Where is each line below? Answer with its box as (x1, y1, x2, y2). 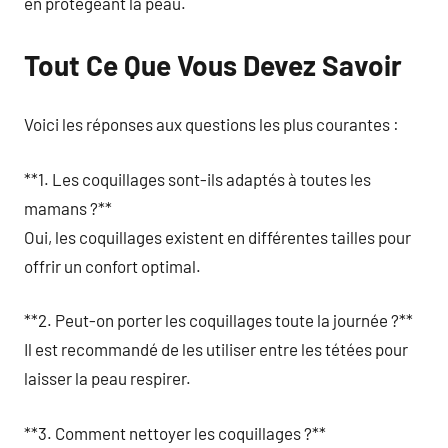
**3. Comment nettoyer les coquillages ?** (24, 422, 326, 443)
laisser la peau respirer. (24, 368, 191, 388)
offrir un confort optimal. (24, 255, 201, 276)
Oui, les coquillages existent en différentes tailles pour (24, 226, 411, 247)
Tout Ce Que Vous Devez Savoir (24, 47, 402, 82)
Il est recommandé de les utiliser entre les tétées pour (24, 339, 408, 359)
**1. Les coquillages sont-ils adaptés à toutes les (24, 168, 371, 189)
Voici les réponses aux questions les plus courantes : (24, 114, 399, 134)
